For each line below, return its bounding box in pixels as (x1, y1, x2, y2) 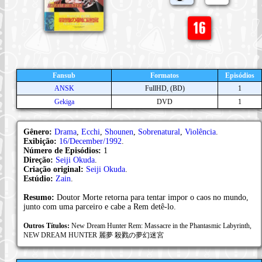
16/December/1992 (59, 136, 122, 146)
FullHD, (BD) (144, 84, 185, 92)
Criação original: (23, 164, 86, 174)
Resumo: (23, 192, 57, 202)
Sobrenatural (138, 127, 180, 136)
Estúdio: (23, 174, 56, 183)
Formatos (150, 71, 179, 80)
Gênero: (23, 127, 54, 136)
